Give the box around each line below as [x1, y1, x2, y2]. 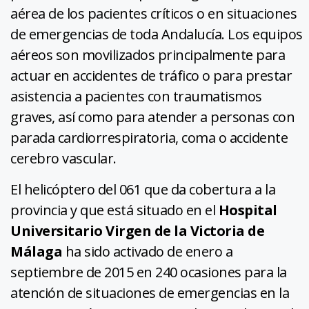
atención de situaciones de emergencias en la [10, 283, 289, 303]
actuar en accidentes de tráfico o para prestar [10, 66, 292, 86]
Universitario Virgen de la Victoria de [10, 221, 264, 241]
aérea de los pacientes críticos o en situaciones [10, 4, 297, 23]
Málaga [10, 242, 62, 261]
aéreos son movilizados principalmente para [10, 46, 285, 65]
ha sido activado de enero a [62, 242, 232, 261]
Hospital [218, 201, 277, 220]
